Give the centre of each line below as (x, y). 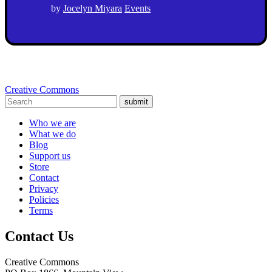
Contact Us (39, 236)
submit (136, 101)
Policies (44, 199)
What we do (53, 134)
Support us (50, 155)
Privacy (44, 188)
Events (138, 8)
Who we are (53, 123)
